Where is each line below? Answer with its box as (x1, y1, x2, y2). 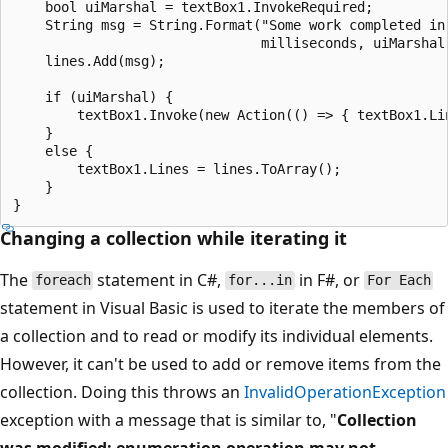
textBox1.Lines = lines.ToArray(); (13, 160, 341, 177)
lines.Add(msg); (13, 52, 165, 69)
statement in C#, (93, 268, 226, 291)
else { (13, 142, 93, 159)
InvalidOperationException (244, 380, 446, 403)
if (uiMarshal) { (13, 88, 173, 105)
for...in (228, 272, 293, 289)
